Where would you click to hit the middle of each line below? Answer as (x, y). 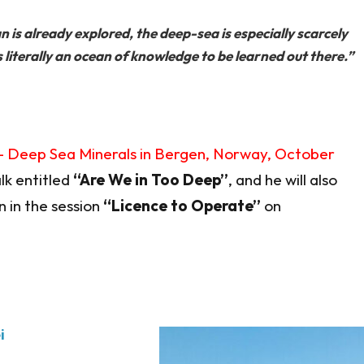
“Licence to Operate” (182, 205)
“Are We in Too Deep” (150, 179)
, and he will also (282, 179)
